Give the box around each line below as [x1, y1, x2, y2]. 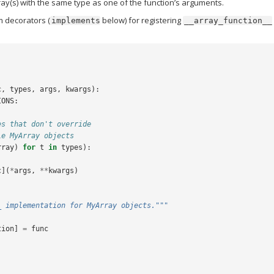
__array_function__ [184, 15, 273, 25]
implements [51, 15, 101, 25]
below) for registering [100, 14, 183, 26]
